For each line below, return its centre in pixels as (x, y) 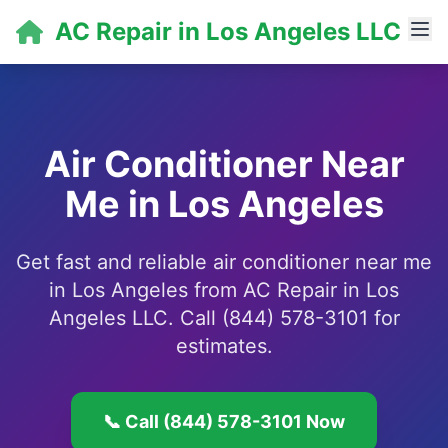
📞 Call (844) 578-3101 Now (224, 421)
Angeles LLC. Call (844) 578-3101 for (224, 318)
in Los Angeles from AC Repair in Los (224, 290)
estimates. (224, 346)
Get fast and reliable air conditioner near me (224, 262)
